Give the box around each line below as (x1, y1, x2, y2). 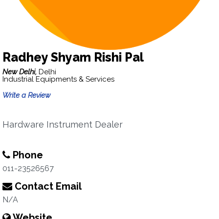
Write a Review (2, 91, 50, 100)
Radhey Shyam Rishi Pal (2, 50, 144, 65)
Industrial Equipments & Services (2, 75, 114, 84)
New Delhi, (2, 67, 39, 76)
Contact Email (12, 180, 82, 192)
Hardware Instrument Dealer (2, 119, 123, 130)
